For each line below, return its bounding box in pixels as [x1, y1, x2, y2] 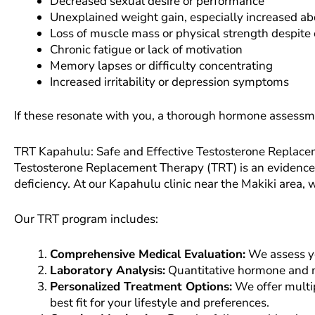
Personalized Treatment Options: [50, 278, 232, 295]
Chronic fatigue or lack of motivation [50, 41, 243, 58]
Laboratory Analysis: [50, 262, 165, 278]
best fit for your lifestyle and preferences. [50, 294, 269, 311]
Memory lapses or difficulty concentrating [50, 57, 273, 74]
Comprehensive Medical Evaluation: [50, 245, 245, 262]
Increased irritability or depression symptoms [50, 73, 289, 90]
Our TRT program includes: [14, 210, 158, 227]
